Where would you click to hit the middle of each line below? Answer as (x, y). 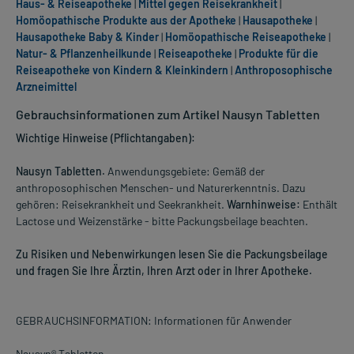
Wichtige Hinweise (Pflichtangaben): (105, 138)
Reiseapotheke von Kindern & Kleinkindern (122, 70)
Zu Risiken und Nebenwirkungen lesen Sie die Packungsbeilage (172, 254)
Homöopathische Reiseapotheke (246, 37)
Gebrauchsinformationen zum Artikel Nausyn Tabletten (168, 115)
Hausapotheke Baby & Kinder (87, 37)
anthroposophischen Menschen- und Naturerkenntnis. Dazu (161, 188)
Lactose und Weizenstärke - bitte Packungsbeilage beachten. (162, 221)
